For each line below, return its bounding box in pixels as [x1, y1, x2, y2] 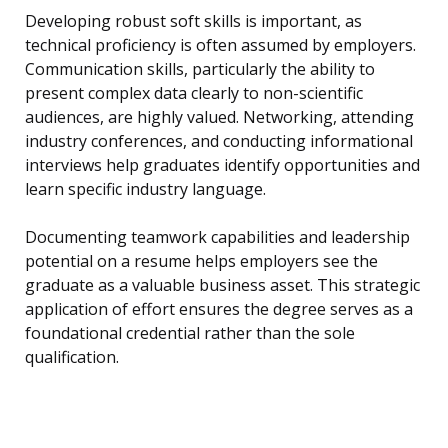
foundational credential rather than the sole [25, 322, 355, 345]
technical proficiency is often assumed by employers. [25, 34, 416, 57]
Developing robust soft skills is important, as [25, 10, 362, 33]
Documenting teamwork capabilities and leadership [25, 226, 410, 249]
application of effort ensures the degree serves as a [25, 298, 413, 321]
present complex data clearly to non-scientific [25, 82, 363, 105]
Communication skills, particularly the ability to [25, 58, 375, 81]
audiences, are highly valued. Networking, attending [25, 106, 414, 129]
